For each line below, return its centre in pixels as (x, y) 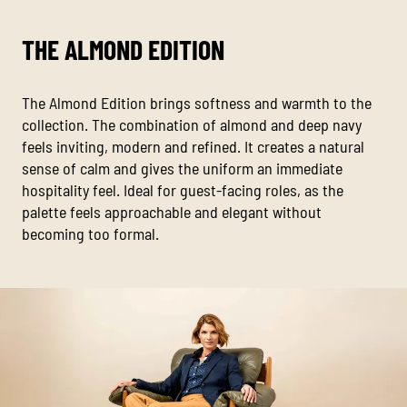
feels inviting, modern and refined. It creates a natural (193, 147)
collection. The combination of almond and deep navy (192, 125)
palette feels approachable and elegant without (172, 212)
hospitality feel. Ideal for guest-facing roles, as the (183, 190)
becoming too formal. (90, 234)
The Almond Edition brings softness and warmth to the (197, 103)
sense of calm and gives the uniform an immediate (182, 169)
